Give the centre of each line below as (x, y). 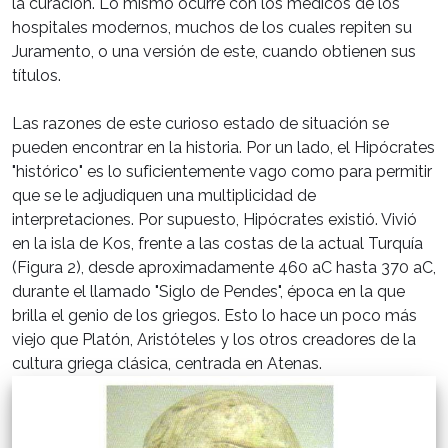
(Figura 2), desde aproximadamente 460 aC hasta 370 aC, (224, 267)
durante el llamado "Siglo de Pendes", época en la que (208, 291)
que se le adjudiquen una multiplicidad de (164, 195)
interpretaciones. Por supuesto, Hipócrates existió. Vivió (214, 219)
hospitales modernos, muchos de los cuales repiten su (212, 27)
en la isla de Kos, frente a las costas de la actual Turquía (217, 243)
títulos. (36, 75)
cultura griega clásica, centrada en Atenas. (167, 363)
